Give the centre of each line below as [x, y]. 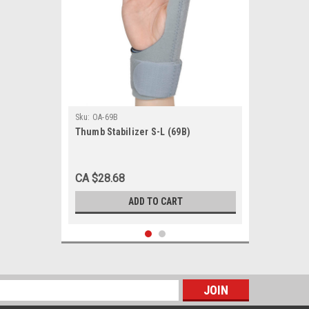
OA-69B [105, 117]
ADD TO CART [155, 201]
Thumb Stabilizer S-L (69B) [132, 132]
